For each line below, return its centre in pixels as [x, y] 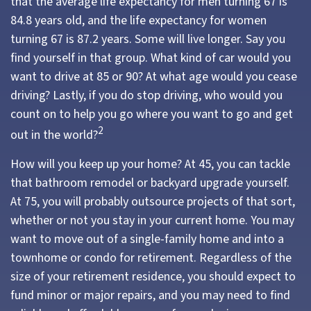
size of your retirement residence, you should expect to [153, 277]
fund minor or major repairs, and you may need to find [150, 295]
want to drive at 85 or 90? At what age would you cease [154, 77]
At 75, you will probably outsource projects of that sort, [153, 202]
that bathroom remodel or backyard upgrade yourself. [150, 183]
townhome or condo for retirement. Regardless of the [151, 258]
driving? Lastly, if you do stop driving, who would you [146, 95]
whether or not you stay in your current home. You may [152, 220]
